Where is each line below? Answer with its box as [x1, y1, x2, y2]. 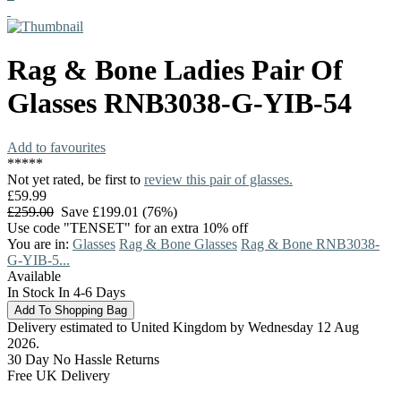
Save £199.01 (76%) [54, 203, 177, 219]
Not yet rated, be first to [7, 171, 144, 187]
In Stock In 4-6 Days [7, 284, 125, 300]
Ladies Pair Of [157, 54, 343, 87]
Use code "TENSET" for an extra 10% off [7, 219, 248, 235]
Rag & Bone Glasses [119, 235, 237, 252]
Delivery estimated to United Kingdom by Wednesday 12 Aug [7, 319, 359, 335]
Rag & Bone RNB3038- [241, 235, 380, 252]
